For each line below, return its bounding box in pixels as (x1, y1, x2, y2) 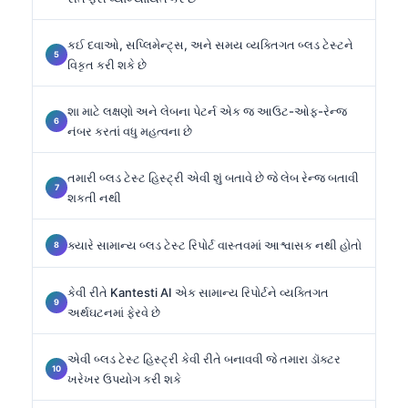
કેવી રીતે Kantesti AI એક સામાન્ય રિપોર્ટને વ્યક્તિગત (67, 284, 329, 300)
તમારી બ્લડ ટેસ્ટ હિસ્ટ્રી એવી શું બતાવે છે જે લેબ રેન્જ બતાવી (67, 169, 359, 185)
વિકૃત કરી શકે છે (67, 56, 147, 72)
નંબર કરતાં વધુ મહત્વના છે (67, 123, 192, 138)
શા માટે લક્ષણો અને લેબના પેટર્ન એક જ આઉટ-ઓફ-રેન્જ (67, 103, 347, 118)
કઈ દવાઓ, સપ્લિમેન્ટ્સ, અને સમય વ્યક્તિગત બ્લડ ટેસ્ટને (67, 36, 353, 52)
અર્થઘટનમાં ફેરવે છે (67, 304, 160, 320)
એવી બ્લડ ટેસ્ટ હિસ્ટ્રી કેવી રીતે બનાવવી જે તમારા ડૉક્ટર (67, 351, 341, 366)
